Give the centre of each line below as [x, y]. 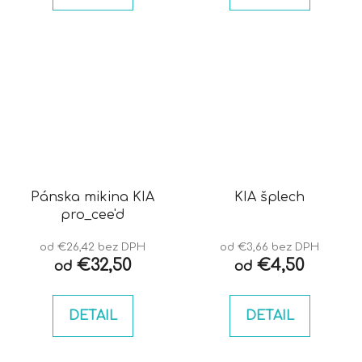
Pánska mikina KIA [93, 198]
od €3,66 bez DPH [269, 247]
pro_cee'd [93, 215]
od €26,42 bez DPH [93, 247]
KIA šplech [269, 198]
